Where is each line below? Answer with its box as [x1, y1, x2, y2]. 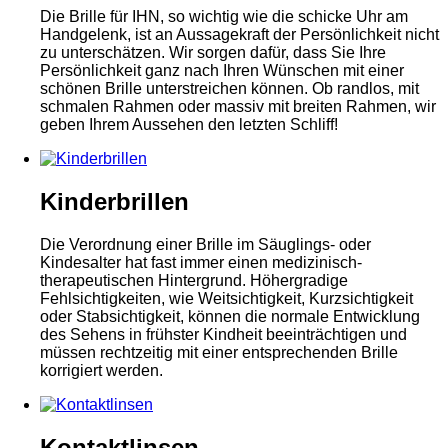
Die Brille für [40, 8, 132, 25]
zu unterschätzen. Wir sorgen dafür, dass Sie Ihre [40, 44, 386, 61]
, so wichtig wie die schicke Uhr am [160, 8, 408, 25]
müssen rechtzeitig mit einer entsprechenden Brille [40, 343, 398, 361]
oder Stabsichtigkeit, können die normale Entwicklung [40, 307, 420, 325]
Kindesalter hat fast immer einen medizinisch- [40, 253, 362, 271]
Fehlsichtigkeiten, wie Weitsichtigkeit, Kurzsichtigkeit [40, 289, 413, 307]
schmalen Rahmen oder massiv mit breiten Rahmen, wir [40, 98, 436, 115]
